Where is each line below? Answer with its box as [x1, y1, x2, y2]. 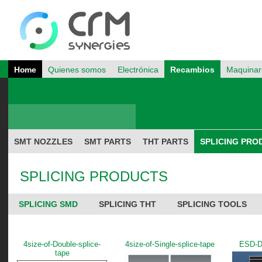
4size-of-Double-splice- [23, 240, 101, 249]
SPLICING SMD [19, 199, 78, 209]
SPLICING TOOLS [177, 199, 247, 209]
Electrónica [117, 65, 158, 74]
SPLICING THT [99, 199, 156, 209]
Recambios [170, 65, 215, 74]
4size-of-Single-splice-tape [125, 240, 215, 249]
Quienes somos [47, 65, 106, 74]
